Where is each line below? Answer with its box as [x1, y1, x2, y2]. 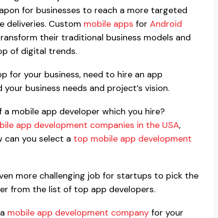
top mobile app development [73, 132, 192, 145]
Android [150, 18, 182, 30]
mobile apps [84, 18, 133, 30]
